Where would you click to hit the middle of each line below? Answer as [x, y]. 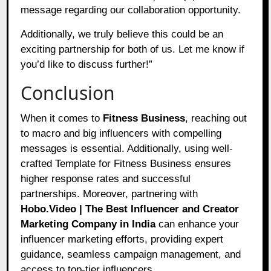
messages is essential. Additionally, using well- [127, 148]
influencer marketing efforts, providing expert [122, 239]
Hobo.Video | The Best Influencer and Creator [130, 209]
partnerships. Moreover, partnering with [109, 194]
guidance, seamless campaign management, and [131, 254]
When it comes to [62, 118]
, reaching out [216, 118]
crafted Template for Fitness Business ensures [126, 163]
